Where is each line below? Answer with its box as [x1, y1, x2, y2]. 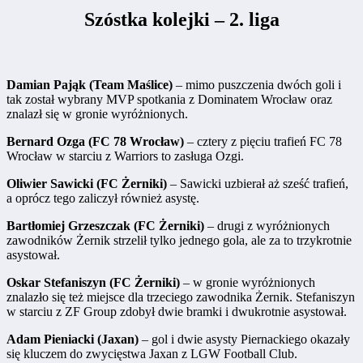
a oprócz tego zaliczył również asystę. [6, 191, 199, 206]
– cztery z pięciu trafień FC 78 [184, 135, 342, 149]
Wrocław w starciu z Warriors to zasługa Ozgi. [6, 149, 244, 164]
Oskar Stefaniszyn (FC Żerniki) [6, 275, 180, 290]
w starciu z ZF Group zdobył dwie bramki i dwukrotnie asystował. [6, 305, 347, 319]
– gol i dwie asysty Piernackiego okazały [139, 332, 350, 347]
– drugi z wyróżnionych [204, 219, 330, 233]
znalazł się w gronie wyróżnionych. [6, 107, 188, 122]
